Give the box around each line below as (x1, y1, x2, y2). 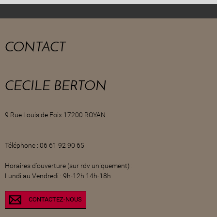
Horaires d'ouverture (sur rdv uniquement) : (5, 161, 133, 170)
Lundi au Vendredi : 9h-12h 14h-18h (5, 171, 111, 180)
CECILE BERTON (5, 79, 107, 93)
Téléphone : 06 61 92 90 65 (5, 141, 84, 149)
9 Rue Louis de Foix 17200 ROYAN (5, 110, 106, 119)
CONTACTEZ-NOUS (29, 195, 82, 203)
